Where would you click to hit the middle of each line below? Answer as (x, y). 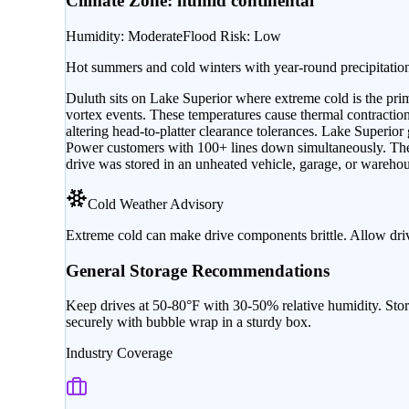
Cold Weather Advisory (156, 204)
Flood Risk (215, 36)
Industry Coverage (119, 353)
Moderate (155, 36)
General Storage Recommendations (198, 270)
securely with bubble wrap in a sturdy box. (189, 322)
